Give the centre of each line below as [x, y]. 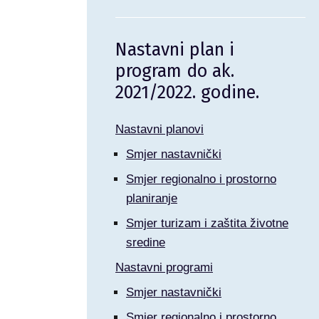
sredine [146, 242]
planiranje [152, 198]
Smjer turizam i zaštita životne [207, 223]
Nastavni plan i [175, 50]
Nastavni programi [164, 267]
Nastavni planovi [159, 129]
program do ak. [175, 71]
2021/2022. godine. [187, 93]
